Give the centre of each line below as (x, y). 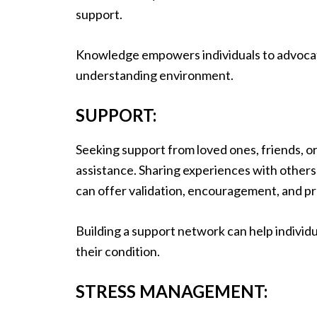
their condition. (118, 251)
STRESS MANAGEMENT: (172, 291)
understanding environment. (155, 75)
